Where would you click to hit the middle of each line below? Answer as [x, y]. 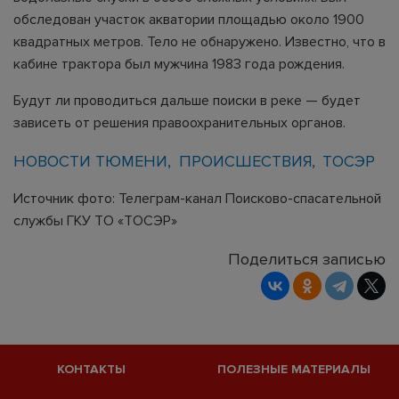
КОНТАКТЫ [91, 369]
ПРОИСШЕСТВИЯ [245, 161]
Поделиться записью [307, 259]
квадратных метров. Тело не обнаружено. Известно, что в [199, 42]
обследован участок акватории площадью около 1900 [189, 20]
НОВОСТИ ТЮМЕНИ [90, 161]
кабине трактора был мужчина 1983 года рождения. [179, 64]
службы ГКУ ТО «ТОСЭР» [95, 221]
